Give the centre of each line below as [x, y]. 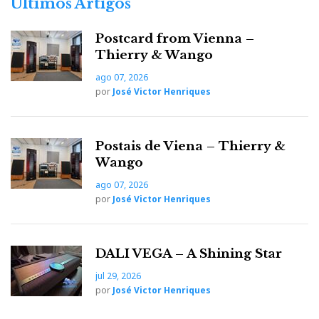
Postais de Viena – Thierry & [190, 146]
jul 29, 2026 [118, 276]
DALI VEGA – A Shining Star [189, 253]
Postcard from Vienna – [175, 38]
